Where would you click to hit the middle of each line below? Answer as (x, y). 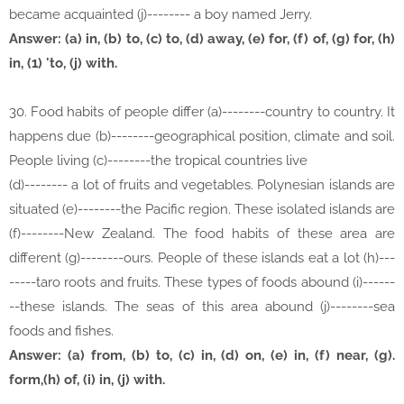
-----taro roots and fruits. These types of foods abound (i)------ (202, 283)
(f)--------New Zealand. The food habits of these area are (202, 234)
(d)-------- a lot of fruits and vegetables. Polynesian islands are (202, 185)
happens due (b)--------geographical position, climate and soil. (202, 137)
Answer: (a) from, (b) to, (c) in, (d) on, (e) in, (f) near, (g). (202, 356)
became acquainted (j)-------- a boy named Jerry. (161, 15)
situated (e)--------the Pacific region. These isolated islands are (202, 210)
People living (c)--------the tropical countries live (160, 161)
